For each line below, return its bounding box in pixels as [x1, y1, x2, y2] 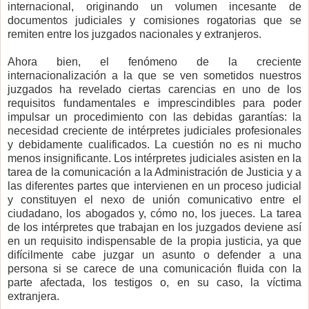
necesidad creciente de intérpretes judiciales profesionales [8, 125, 301, 137]
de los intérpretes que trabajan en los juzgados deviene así [8, 221, 301, 234]
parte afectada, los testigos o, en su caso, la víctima [8, 277, 301, 289]
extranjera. [8, 290, 59, 303]
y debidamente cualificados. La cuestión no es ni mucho [8, 139, 301, 151]
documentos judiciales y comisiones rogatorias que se [8, 14, 301, 27]
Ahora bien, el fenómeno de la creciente [8, 56, 301, 68]
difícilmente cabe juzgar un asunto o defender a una [8, 249, 301, 261]
